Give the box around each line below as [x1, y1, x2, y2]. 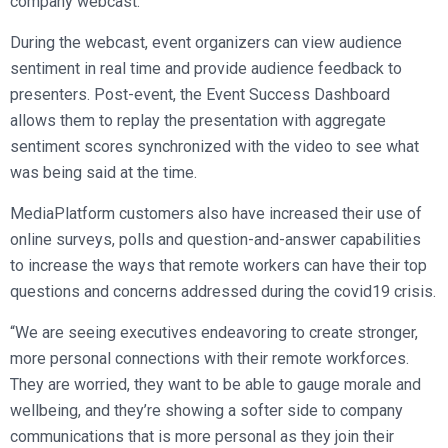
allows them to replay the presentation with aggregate [10, 111, 386, 130]
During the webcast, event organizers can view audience [10, 33, 402, 52]
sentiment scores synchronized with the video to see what [10, 137, 419, 156]
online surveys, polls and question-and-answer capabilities [10, 230, 421, 249]
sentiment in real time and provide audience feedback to [10, 59, 402, 78]
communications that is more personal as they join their [10, 427, 394, 446]
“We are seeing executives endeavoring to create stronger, [10, 323, 418, 342]
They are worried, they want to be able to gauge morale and [10, 375, 421, 394]
